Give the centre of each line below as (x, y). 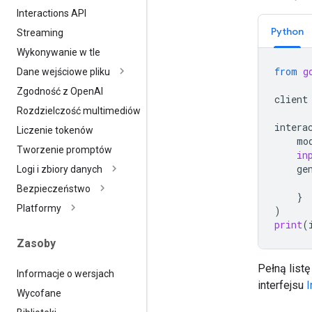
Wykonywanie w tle (58, 53)
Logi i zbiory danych (60, 170)
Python (287, 31)
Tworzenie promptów (64, 150)
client (291, 99)
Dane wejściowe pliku (63, 72)
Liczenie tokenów (55, 131)
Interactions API (52, 14)
